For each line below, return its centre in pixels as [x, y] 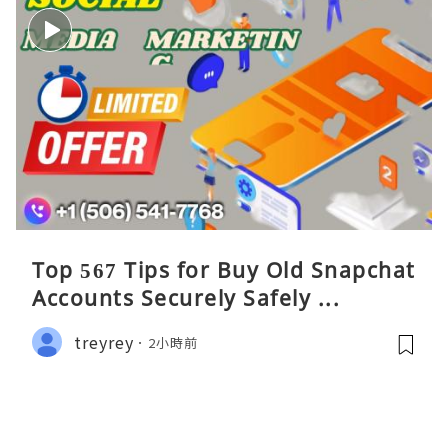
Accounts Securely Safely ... [186, 298]
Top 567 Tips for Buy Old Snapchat [224, 270]
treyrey [104, 341]
